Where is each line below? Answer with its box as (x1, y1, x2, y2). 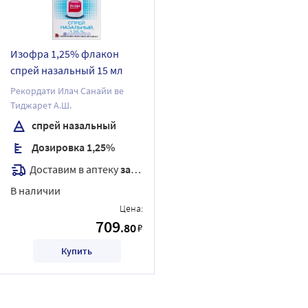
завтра (120, 162, 131, 176)
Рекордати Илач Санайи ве (10, 84, 124, 97)
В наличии (10, 183, 60, 197)
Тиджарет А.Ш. (10, 98, 71, 111)
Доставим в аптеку (30, 162, 120, 176)
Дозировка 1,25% (30, 140, 115, 154)
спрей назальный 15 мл (10, 63, 123, 77)
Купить (61, 244, 92, 257)
